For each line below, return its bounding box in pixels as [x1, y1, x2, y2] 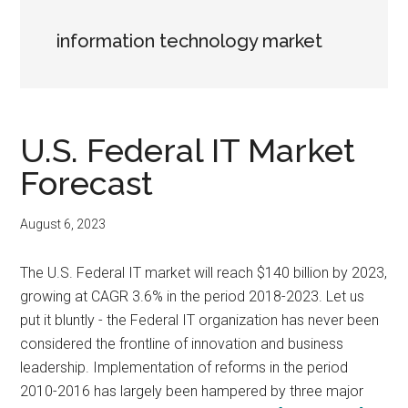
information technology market [56, 30, 323, 52]
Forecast [20, 164, 154, 202]
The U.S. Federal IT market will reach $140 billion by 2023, [20, 264, 388, 281]
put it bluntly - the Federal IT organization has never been [20, 311, 380, 329]
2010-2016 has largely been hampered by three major [20, 382, 364, 400]
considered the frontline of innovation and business [20, 335, 344, 352]
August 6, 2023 [20, 217, 107, 231]
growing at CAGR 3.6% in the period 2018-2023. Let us [20, 288, 365, 305]
